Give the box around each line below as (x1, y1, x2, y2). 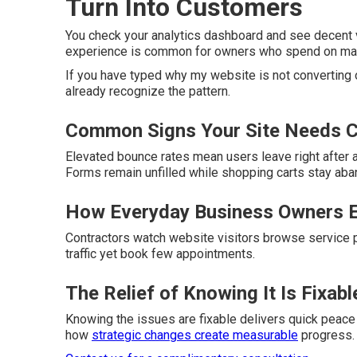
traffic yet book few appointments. (65, 246, 255, 261)
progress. (298, 328, 355, 343)
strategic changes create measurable (92, 328, 298, 343)
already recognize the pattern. (65, 84, 230, 99)
